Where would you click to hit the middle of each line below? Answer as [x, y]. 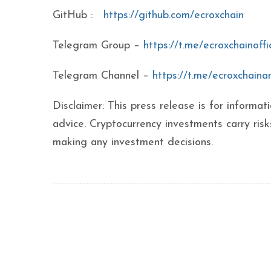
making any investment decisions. [133, 142]
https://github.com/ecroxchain [174, 15]
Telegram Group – [98, 46]
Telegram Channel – [103, 76]
